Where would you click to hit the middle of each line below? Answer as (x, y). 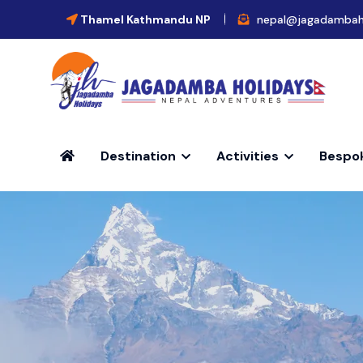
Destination (138, 156)
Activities (248, 156)
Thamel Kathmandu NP (144, 19)
